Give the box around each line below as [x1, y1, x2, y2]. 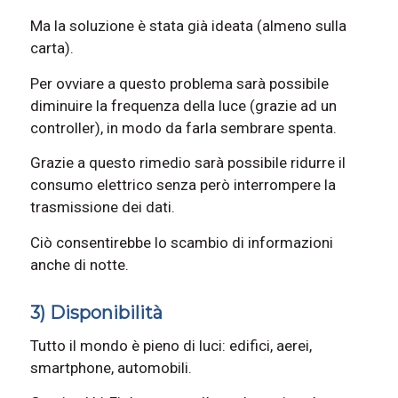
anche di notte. [29, 255, 129, 274]
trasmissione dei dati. [29, 198, 175, 217]
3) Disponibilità [29, 301, 163, 323]
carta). [29, 39, 74, 58]
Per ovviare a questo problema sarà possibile [29, 74, 329, 92]
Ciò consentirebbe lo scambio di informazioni [29, 233, 333, 251]
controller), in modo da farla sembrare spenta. [29, 118, 337, 137]
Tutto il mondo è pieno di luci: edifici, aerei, [29, 337, 312, 354]
